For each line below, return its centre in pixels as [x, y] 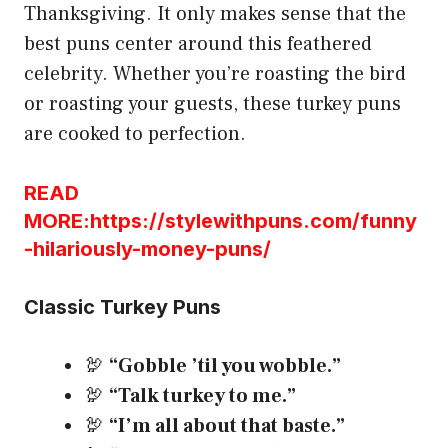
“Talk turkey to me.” [202, 396]
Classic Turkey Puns [122, 307]
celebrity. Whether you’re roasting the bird [215, 74]
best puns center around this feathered [198, 44]
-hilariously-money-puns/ [147, 249]
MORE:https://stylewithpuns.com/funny [220, 221]
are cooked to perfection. [135, 134]
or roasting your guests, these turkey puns [212, 104]
